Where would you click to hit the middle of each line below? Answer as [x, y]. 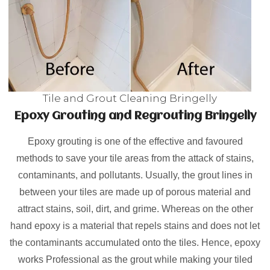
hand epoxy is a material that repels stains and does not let [135, 226]
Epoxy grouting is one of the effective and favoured [135, 141]
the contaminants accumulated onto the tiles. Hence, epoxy [135, 243]
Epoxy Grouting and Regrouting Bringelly [135, 116]
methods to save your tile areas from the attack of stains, [135, 158]
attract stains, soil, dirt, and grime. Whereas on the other [135, 209]
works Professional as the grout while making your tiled [135, 259]
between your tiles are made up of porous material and [135, 192]
